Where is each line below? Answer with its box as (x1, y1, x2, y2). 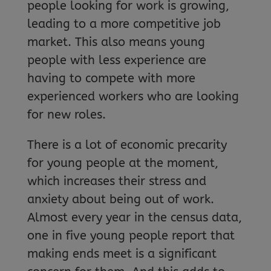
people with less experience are (27, 53, 206, 67)
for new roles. (27, 107, 106, 122)
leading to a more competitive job (27, 16, 221, 31)
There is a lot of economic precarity (27, 137, 227, 152)
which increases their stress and (27, 174, 206, 188)
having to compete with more (27, 71, 195, 85)
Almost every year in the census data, (27, 210, 242, 224)
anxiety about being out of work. (27, 192, 214, 206)
